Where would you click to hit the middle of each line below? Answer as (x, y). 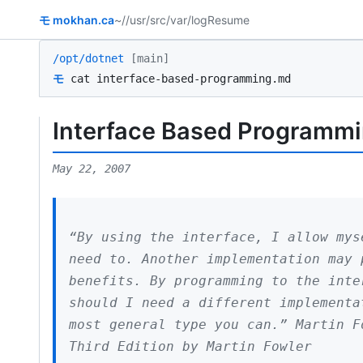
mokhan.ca (83, 19)
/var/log (187, 19)
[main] (147, 58)
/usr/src (146, 19)
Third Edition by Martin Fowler (190, 346)
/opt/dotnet (88, 58)
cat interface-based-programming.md (181, 78)
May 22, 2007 (92, 168)
